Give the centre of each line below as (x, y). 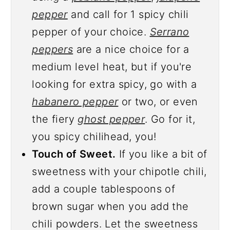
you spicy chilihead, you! (94, 136)
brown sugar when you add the (110, 206)
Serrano (169, 32)
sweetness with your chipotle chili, (119, 171)
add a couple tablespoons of (104, 189)
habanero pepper (75, 101)
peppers (53, 49)
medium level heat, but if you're (112, 66)
